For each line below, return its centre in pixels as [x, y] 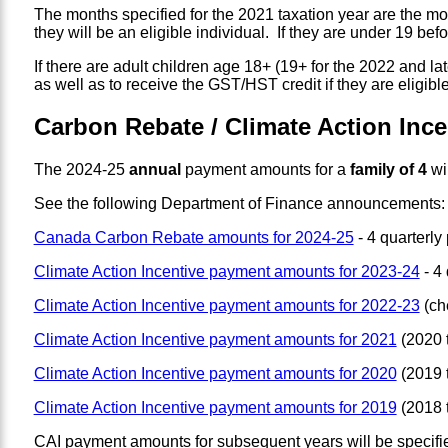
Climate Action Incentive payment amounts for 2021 [215, 340]
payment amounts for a [265, 170]
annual [154, 170]
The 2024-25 [81, 170]
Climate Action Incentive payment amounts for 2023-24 [226, 272]
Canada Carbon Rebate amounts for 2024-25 [193, 238]
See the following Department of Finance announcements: [239, 204]
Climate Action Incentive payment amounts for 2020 [215, 374]
